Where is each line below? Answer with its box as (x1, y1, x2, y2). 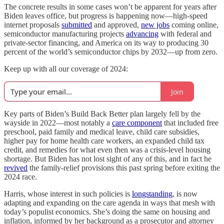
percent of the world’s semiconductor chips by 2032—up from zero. (4, 47, 217, 56)
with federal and (158, 29, 211, 38)
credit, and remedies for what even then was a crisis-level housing (4, 145, 210, 154)
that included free (162, 118, 218, 127)
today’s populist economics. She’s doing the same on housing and (4, 207, 210, 216)
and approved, (92, 20, 141, 29)
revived (4, 163, 27, 172)
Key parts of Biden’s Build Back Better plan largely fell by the (4, 109, 200, 118)
